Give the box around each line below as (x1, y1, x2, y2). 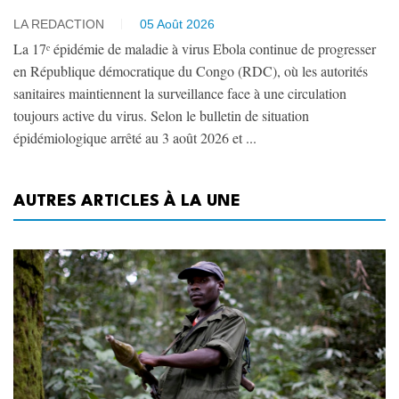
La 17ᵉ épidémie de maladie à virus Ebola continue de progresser (13, 38, 376, 58)
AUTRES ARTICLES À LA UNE (13, 193, 240, 209)
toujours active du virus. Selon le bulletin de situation (13, 105, 309, 125)
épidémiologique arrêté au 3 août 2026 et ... (13, 127, 256, 147)
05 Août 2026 (140, 16, 215, 31)
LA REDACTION (13, 16, 104, 31)
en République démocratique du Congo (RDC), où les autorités (13, 61, 368, 80)
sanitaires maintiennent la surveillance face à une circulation (13, 83, 346, 102)
